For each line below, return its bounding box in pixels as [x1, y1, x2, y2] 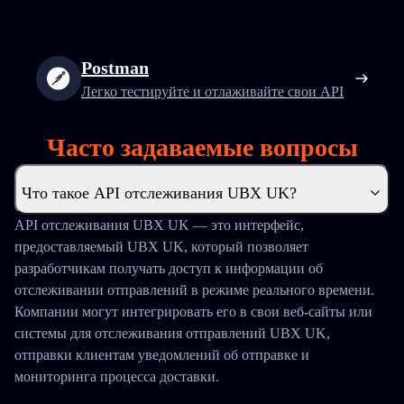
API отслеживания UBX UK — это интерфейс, [14, 217, 304, 233]
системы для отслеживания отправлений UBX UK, [14, 326, 330, 341]
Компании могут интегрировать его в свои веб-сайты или [14, 304, 372, 319]
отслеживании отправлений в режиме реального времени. [14, 282, 374, 298]
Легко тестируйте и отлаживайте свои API [81, 84, 344, 99]
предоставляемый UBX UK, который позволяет [14, 239, 308, 254]
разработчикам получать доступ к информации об [14, 261, 323, 276]
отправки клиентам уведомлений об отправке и [14, 347, 309, 363]
